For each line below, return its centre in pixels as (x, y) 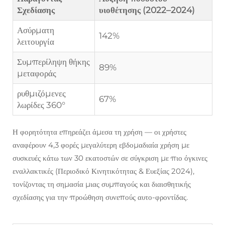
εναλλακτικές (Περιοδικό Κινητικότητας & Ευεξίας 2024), (103, 171)
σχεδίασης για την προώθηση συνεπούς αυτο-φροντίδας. (100, 197)
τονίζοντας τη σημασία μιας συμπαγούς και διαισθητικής (102, 184)
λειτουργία (36, 42)
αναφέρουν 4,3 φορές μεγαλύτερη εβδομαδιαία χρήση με (101, 145)
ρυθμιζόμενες (41, 93)
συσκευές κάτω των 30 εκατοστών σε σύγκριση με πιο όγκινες (110, 158)
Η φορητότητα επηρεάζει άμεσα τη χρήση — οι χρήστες (99, 132)
